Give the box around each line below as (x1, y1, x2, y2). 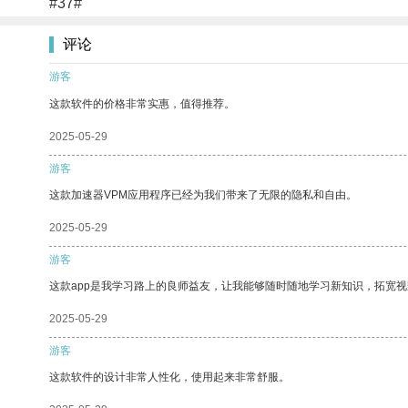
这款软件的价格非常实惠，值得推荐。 (49, 97, 235, 110)
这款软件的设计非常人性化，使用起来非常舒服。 (49, 370, 290, 383)
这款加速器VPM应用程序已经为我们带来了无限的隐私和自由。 (49, 188, 357, 201)
